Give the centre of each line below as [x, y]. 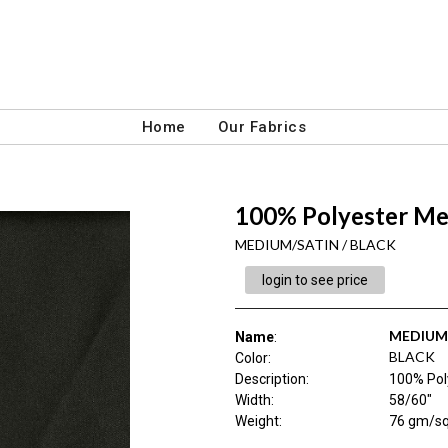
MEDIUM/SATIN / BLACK [315, 244]
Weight [256, 421]
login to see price [314, 280]
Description [270, 379]
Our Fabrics [262, 127]
